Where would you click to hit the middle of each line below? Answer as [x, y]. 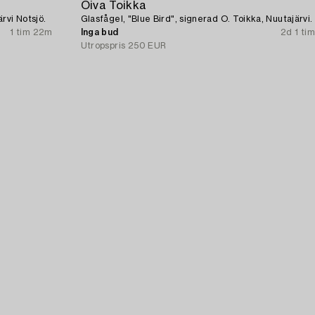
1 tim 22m [31, 33]
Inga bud [99, 33]
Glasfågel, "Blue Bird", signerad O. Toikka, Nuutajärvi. [197, 19]
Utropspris [103, 46]
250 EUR [147, 46]
